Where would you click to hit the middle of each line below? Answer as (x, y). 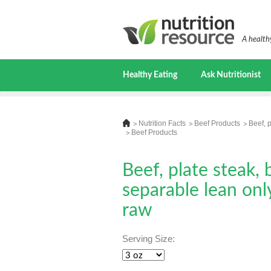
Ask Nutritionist (231, 75)
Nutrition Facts (162, 123)
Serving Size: (149, 239)
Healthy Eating (150, 75)
